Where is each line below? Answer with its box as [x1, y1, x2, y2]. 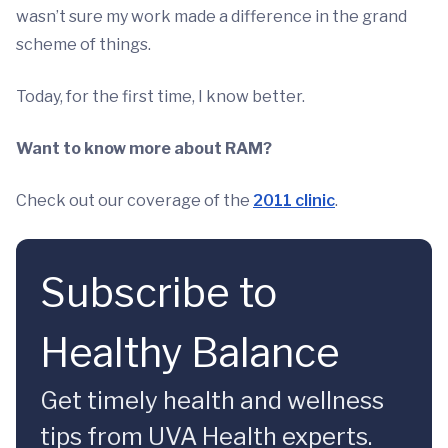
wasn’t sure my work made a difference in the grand [16, 7, 407, 26]
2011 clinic [253, 191, 335, 210]
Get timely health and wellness [40, 386, 384, 415]
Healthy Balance [40, 328, 340, 377]
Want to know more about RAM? [16, 139, 272, 158]
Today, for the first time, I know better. [16, 87, 305, 106]
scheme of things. [16, 35, 151, 54]
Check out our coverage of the [16, 191, 253, 210]
